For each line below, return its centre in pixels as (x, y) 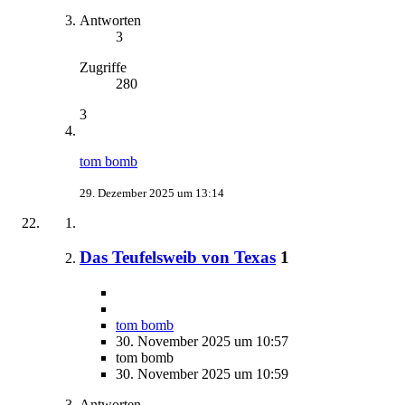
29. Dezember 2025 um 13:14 (152, 193)
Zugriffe (103, 67)
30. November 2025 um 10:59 (202, 374)
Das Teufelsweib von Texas (178, 258)
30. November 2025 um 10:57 (202, 341)
